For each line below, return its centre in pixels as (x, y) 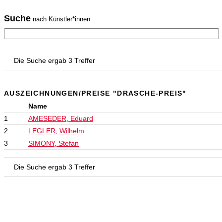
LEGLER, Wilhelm (56, 131)
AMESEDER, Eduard (61, 118)
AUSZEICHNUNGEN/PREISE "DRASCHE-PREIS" (95, 93)
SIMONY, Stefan (54, 143)
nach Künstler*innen (60, 19)
